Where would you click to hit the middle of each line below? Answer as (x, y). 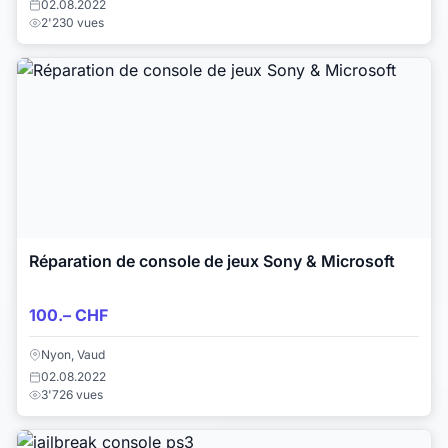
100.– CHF (68, 314)
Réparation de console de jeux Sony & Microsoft (212, 260)
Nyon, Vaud (73, 355)
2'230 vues (72, 22)
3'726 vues (72, 395)
